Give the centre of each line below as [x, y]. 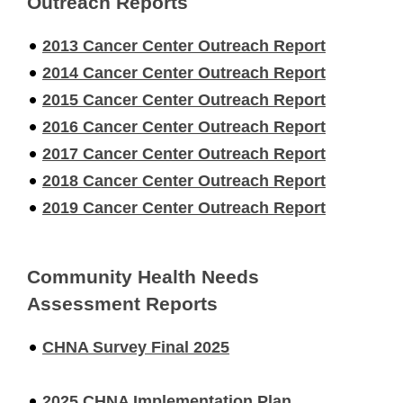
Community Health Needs [143, 278]
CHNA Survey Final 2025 [136, 347]
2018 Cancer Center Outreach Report [184, 180]
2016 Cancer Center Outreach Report [184, 126]
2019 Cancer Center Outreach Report [184, 207]
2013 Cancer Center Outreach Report [184, 45]
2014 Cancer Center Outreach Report [184, 72]
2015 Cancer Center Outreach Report [184, 99]
